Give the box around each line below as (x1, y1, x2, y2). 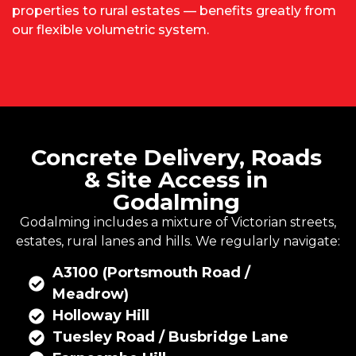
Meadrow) (52, 285, 129, 304)
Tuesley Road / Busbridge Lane (52, 328, 288, 346)
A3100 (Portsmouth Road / (52, 264, 250, 282)
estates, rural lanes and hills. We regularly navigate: (16, 234, 340, 250)
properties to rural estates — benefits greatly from (12, 2, 336, 18)
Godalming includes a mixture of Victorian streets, (20, 215, 336, 230)
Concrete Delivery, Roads (30, 144, 322, 172)
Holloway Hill (52, 307, 149, 325)
